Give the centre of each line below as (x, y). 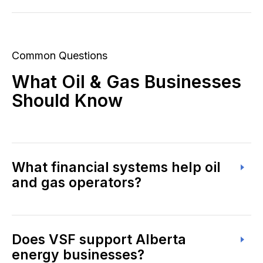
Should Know (67, 100)
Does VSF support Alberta (99, 240)
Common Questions (60, 55)
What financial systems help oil (116, 167)
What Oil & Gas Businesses (127, 82)
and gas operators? (77, 183)
